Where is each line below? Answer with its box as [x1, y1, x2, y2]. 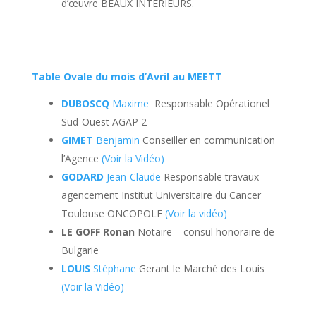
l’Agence [61, 152, 102, 165]
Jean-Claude [103, 170, 161, 183]
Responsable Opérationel [148, 97, 269, 110]
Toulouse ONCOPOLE [61, 207, 165, 220]
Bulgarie [61, 243, 99, 257]
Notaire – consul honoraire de [137, 225, 274, 238]
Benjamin [92, 133, 140, 147]
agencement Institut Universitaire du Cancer [61, 188, 261, 202]
